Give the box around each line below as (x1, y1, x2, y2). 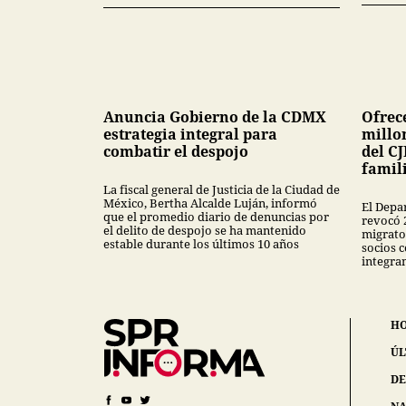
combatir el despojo (103, 141, 248, 162)
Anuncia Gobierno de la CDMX (103, 107, 326, 128)
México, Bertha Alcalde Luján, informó (103, 195, 317, 212)
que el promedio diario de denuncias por (103, 208, 329, 226)
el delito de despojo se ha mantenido (103, 222, 306, 239)
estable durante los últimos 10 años (103, 236, 299, 253)
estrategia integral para (103, 124, 277, 145)
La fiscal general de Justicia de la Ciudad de (103, 181, 340, 198)
